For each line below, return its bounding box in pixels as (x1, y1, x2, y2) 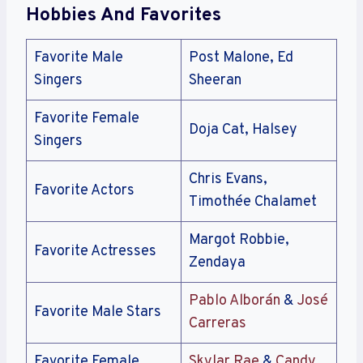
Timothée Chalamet (189, 193, 317, 212)
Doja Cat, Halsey (189, 121, 297, 140)
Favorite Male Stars (34, 303, 161, 322)
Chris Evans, (189, 170, 267, 190)
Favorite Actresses (34, 242, 156, 262)
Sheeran (189, 71, 241, 91)
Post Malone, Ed (189, 49, 293, 68)
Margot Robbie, (189, 231, 289, 250)
